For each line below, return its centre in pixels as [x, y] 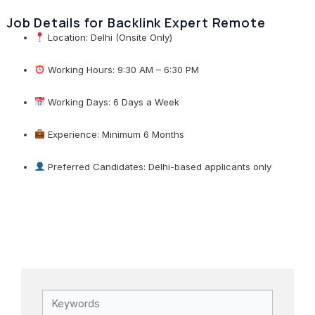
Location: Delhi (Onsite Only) [108, 37]
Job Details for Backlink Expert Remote [136, 22]
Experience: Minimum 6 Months [114, 134]
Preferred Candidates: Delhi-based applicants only [158, 166]
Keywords [66, 297]
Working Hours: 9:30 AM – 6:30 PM [122, 69]
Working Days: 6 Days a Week [112, 102]
